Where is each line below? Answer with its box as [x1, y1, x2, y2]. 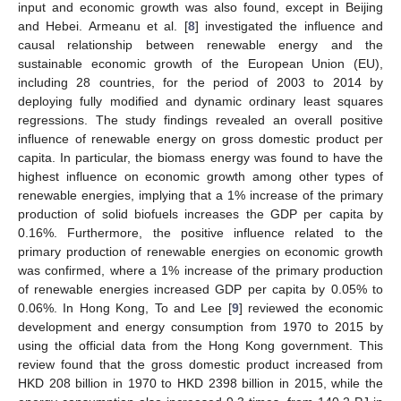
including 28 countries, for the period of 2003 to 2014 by [18, 74, 383, 90]
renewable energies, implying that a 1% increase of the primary [18, 187, 383, 202]
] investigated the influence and [194, 18, 384, 33]
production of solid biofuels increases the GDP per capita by [18, 206, 383, 221]
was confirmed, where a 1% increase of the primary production [18, 262, 383, 277]
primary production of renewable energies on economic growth [18, 243, 383, 259]
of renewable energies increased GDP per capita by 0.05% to [18, 281, 383, 296]
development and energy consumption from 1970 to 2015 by [18, 319, 383, 334]
